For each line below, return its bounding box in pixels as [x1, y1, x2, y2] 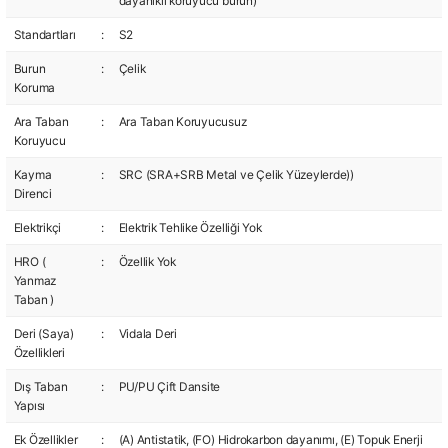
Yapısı [13, 398, 46, 413]
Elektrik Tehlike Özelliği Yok [118, 220, 262, 235]
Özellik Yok [118, 254, 176, 269]
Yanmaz [13, 273, 57, 288]
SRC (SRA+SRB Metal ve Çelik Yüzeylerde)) [118, 167, 354, 182]
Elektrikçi [13, 220, 62, 235]
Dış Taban [13, 379, 68, 394]
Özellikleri [13, 345, 65, 360]
